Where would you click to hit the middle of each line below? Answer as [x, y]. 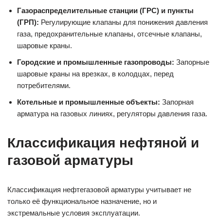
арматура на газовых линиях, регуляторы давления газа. [112, 113]
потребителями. [44, 85]
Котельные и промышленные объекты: [89, 102]
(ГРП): [28, 22]
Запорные [192, 62]
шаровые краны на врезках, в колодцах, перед [95, 73]
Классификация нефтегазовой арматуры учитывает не [99, 189]
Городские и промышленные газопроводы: [96, 62]
